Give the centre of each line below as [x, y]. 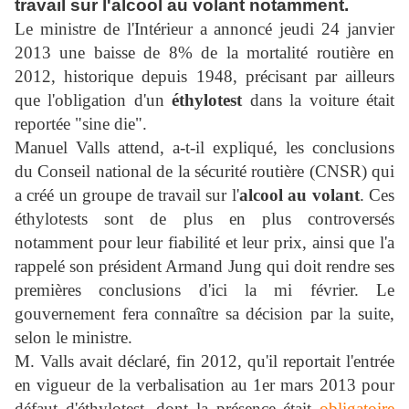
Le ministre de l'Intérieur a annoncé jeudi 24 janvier [204, 28]
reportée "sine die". [81, 123]
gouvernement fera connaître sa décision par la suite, [204, 313]
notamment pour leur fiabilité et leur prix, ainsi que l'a [204, 242]
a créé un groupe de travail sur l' [127, 194]
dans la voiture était [319, 100]
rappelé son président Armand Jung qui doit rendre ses [204, 266]
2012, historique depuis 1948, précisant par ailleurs [204, 76]
